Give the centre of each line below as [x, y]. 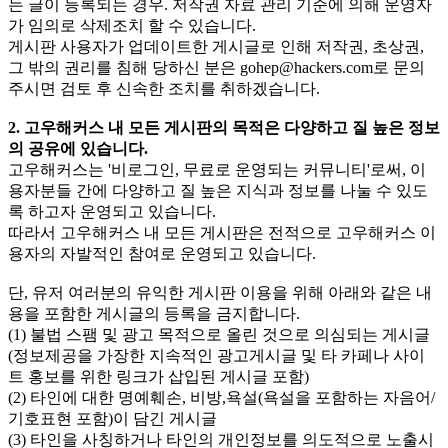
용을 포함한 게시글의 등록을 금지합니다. [154, 314]
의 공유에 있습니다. [78, 149]
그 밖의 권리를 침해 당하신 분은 [124, 68]
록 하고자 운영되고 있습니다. [112, 212]
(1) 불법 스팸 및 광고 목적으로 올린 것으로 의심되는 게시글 [219, 335]
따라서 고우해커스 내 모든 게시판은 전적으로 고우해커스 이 [222, 233]
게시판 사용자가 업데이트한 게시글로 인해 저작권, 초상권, [216, 47]
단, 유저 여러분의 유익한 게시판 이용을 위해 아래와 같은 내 [220, 293]
